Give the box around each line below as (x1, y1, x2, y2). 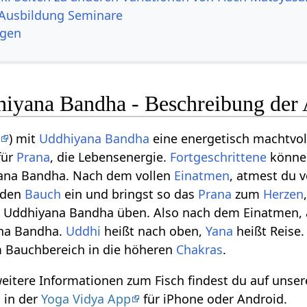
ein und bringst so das (61, 186, 199, 203)
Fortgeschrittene (170, 149, 267, 166)
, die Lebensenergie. (50, 149, 171, 166)
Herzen (263, 186, 304, 203)
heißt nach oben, (101, 223, 206, 240)
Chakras (176, 241, 223, 258)
